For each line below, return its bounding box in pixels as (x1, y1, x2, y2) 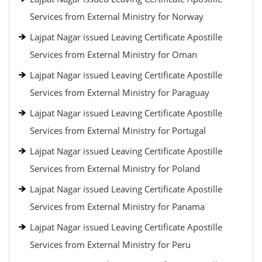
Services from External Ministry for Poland (30, 163, 200, 174)
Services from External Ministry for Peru (30, 239, 191, 250)
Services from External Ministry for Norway (30, 11, 204, 22)
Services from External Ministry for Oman (30, 49, 197, 60)
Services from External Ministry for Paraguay (30, 87, 209, 98)
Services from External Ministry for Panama (30, 201, 205, 212)
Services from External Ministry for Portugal (30, 125, 206, 136)
